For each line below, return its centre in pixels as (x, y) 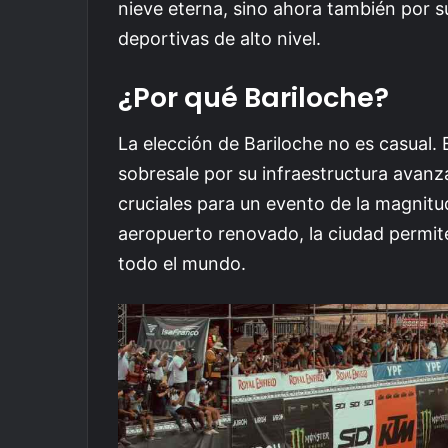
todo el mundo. (182, 263)
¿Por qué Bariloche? (253, 97)
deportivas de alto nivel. (219, 38)
